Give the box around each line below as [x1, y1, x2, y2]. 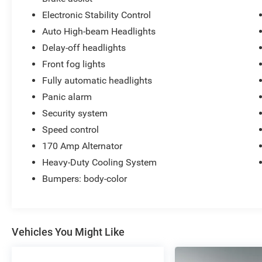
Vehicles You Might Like [12, 226, 125, 239]
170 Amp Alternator [42, 140, 123, 152]
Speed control [42, 124, 99, 136]
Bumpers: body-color [42, 173, 127, 185]
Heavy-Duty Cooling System [42, 157, 157, 168]
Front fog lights [42, 58, 106, 70]
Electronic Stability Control [42, 9, 151, 21]
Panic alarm [42, 91, 92, 103]
